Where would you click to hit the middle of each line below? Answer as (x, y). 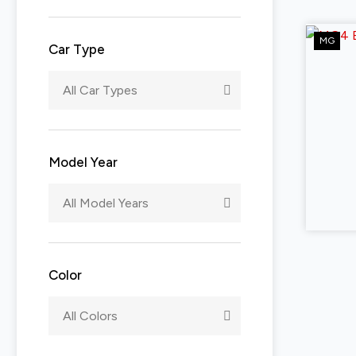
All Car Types (100, 90)
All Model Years (106, 203)
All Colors (90, 316)
